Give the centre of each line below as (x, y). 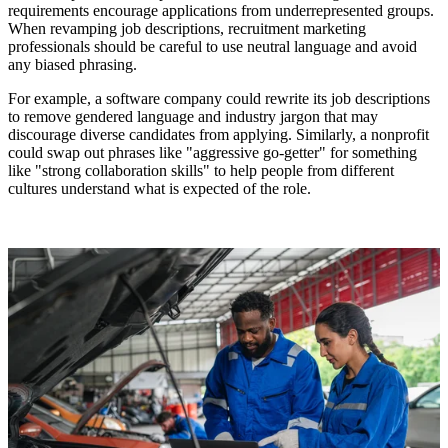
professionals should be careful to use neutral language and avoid (212, 46)
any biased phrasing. (72, 64)
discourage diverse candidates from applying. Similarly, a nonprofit (218, 134)
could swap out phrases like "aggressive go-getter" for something (212, 152)
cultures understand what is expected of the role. (161, 188)
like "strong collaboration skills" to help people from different (201, 170)
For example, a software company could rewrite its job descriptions (219, 98)
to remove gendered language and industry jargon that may (193, 116)
